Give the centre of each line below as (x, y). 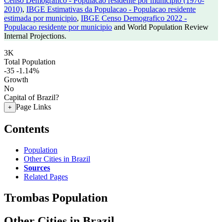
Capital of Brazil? (31, 97)
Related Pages (46, 176)
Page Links (33, 107)
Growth (16, 80)
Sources (37, 167)
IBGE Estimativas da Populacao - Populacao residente (111, 9)
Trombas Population (56, 197)
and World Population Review (160, 27)
